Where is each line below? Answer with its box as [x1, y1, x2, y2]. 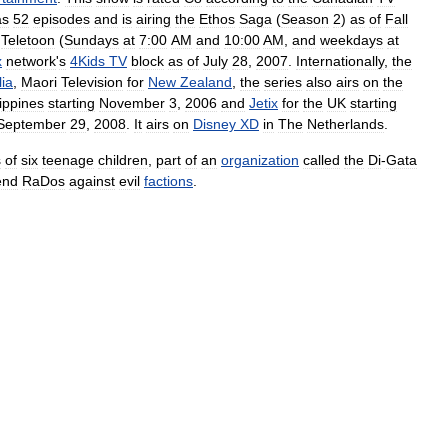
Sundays [64, 31, 119, 48]
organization [221, 151, 299, 168]
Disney [193, 115, 236, 132]
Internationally [296, 52, 384, 69]
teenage [42, 151, 94, 168]
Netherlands [307, 115, 384, 132]
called [303, 151, 340, 168]
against [69, 172, 115, 189]
